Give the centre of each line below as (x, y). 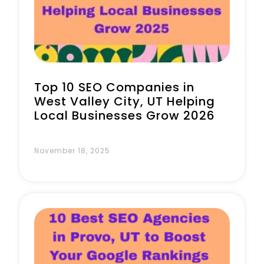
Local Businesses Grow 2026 (125, 115)
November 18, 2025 (72, 151)
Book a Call (111, 45)
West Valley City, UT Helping (125, 101)
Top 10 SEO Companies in (114, 87)
